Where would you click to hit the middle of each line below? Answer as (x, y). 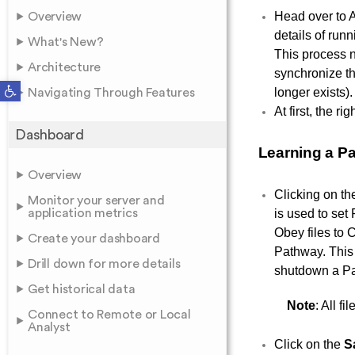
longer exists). (313, 92)
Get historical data (82, 289)
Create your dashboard (94, 239)
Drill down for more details (104, 264)
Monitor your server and (96, 200)
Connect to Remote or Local (109, 315)
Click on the (309, 344)
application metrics (83, 213)
